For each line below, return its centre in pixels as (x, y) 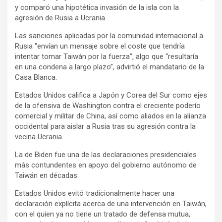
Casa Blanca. (36, 77)
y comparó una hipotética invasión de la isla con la (97, 7)
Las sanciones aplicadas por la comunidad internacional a (109, 35)
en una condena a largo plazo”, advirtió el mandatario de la (110, 67)
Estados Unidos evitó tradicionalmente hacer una (95, 193)
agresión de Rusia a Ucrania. (61, 18)
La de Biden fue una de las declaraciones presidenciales (106, 154)
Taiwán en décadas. (47, 175)
